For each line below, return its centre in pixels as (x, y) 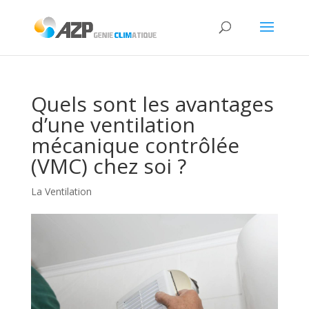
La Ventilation (61, 191)
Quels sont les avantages (152, 104)
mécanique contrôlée (135, 145)
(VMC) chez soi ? (108, 166)
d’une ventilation (113, 124)
